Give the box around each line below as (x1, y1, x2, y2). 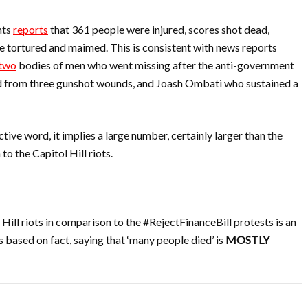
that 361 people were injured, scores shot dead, (48, 23, 269, 36)
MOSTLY (223, 233, 269, 246)
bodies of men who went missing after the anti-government (16, 58, 294, 71)
